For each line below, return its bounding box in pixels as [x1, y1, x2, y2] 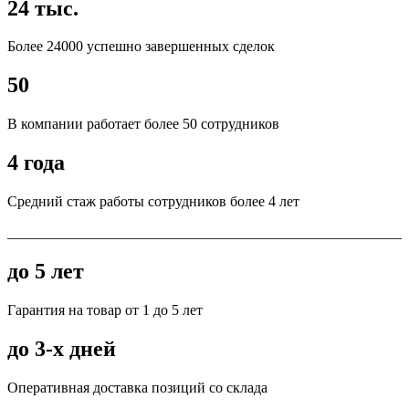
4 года [7, 151, 65, 175]
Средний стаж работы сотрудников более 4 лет [7, 194, 299, 210]
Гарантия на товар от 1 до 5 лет [7, 301, 203, 318]
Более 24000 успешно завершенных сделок [7, 38, 275, 55]
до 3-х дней [7, 336, 116, 361]
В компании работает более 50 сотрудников [7, 116, 279, 132]
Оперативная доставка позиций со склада [7, 379, 267, 395]
